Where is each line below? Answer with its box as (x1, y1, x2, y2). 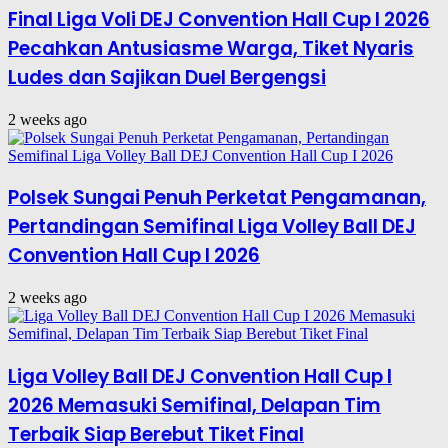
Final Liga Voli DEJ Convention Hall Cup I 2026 (8, 6, 430, 34)
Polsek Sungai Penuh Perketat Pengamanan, (8, 184, 426, 212)
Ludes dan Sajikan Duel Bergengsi (8, 64, 326, 92)
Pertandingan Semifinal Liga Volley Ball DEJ (8, 213, 416, 241)
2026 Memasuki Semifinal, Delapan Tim (8, 391, 381, 419)
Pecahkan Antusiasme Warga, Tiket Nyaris (8, 35, 414, 63)
